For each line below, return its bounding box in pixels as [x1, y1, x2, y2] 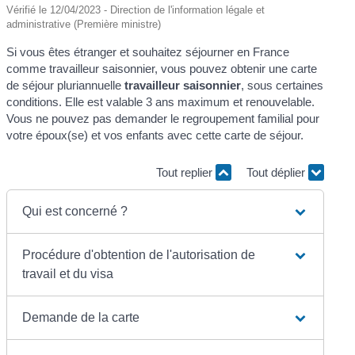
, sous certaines [241, 78, 324, 92]
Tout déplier [246, 166, 308, 180]
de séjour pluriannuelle [6, 78, 125, 92]
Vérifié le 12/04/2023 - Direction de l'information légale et [6, 3, 265, 16]
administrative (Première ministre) [6, 17, 162, 30]
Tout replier [155, 166, 216, 180]
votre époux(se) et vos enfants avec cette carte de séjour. [6, 128, 304, 142]
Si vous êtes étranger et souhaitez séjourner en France [6, 44, 290, 59]
